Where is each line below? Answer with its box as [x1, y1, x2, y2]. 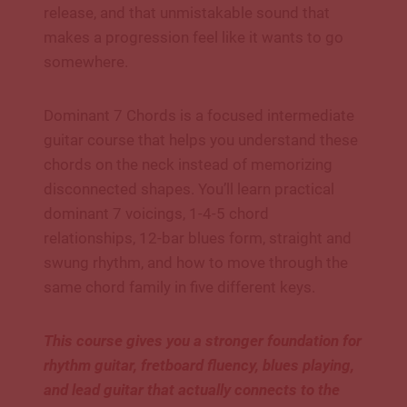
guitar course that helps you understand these [44, 131, 358, 150]
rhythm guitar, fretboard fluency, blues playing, [44, 356, 354, 375]
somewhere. [44, 53, 128, 72]
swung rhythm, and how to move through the [44, 253, 348, 273]
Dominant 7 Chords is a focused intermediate [44, 106, 354, 125]
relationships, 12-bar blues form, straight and [44, 229, 352, 248]
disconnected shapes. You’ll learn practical [44, 180, 334, 199]
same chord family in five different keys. [44, 278, 315, 297]
